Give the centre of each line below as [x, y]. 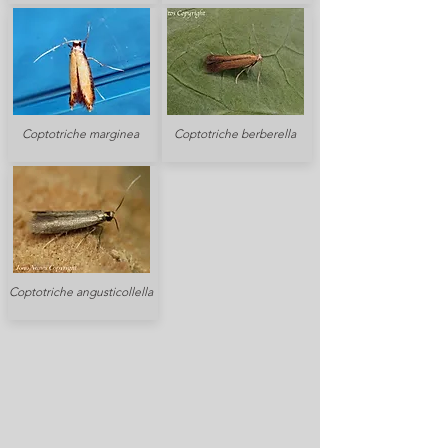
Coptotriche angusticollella [80, 291]
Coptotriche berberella [234, 133]
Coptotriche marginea [80, 133]
